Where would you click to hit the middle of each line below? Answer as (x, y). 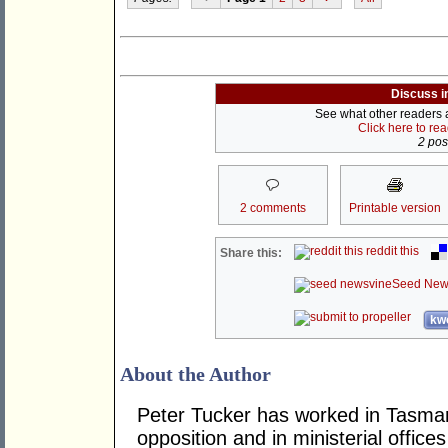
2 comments (272, 208)
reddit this (391, 251)
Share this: (251, 253)
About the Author (195, 374)
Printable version (394, 208)
